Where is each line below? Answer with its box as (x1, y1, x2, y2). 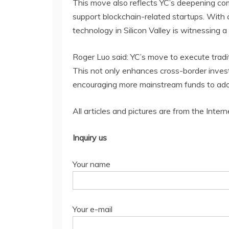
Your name (73, 158, 110, 169)
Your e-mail (73, 203, 112, 214)
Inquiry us (73, 132, 107, 143)
